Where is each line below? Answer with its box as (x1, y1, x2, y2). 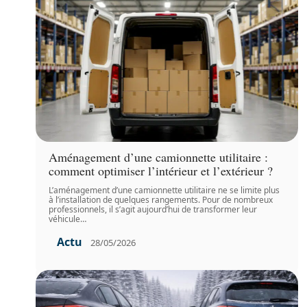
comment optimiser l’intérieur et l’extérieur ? (49, 162, 273, 179)
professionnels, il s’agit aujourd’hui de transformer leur (49, 204, 258, 215)
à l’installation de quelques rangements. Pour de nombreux (49, 194, 273, 206)
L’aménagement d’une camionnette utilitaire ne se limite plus (49, 184, 280, 196)
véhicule (49, 213, 81, 225)
